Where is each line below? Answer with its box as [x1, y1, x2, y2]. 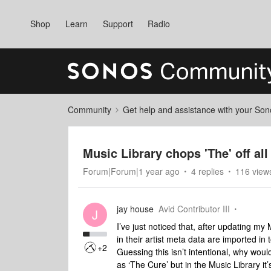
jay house [117, 203, 154, 215]
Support [102, 18, 133, 30]
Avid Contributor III [158, 203, 230, 215]
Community [68, 103, 111, 116]
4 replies [191, 165, 224, 177]
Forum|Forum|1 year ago [83, 165, 180, 177]
